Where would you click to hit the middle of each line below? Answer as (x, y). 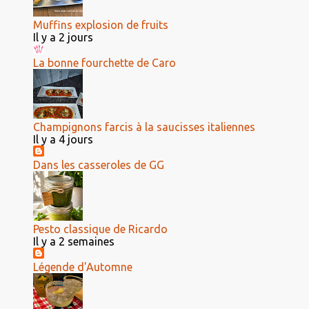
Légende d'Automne (83, 267)
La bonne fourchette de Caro (104, 63)
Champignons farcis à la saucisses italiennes (144, 127)
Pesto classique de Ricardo (100, 229)
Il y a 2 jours (63, 37)
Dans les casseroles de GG (99, 165)
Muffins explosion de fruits (101, 25)
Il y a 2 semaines (74, 241)
